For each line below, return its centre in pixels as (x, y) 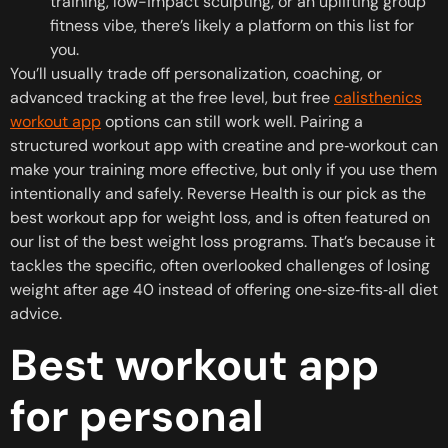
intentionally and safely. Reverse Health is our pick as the (218, 193)
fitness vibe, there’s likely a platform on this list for (232, 25)
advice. (36, 313)
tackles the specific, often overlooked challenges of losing (220, 265)
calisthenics (378, 97)
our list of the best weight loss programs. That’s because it (222, 241)
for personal (137, 415)
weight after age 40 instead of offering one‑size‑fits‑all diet (224, 289)
